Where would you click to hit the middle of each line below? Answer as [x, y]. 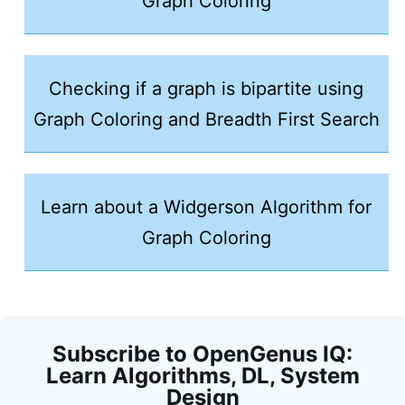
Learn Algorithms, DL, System [202, 376]
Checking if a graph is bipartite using [207, 88]
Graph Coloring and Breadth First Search [206, 119]
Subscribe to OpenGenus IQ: [202, 354]
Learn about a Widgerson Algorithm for [207, 207]
